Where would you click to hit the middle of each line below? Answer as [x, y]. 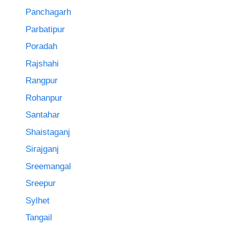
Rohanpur [44, 98]
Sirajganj [42, 149]
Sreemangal [48, 166]
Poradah [41, 47]
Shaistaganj [48, 132]
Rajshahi [42, 63]
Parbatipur [45, 29]
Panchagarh [48, 12]
